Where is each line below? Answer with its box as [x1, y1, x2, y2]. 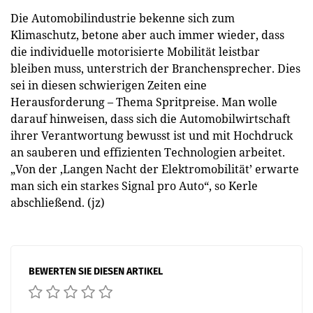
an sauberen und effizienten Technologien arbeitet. [10, 145, 285, 160]
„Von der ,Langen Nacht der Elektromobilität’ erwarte [10, 161, 299, 177]
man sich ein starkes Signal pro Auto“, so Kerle [10, 178, 258, 194]
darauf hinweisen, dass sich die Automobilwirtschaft [10, 111, 291, 126]
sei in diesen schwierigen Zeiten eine [10, 78, 207, 93]
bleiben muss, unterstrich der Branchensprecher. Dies [10, 61, 300, 76]
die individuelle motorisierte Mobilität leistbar [10, 44, 260, 59]
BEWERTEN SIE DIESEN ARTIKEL [29, 265, 163, 277]
